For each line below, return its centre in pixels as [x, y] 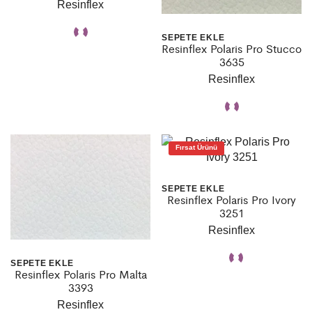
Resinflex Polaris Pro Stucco [232, 48]
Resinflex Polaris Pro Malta [80, 274]
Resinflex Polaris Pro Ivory [232, 200]
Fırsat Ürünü [196, 147]
